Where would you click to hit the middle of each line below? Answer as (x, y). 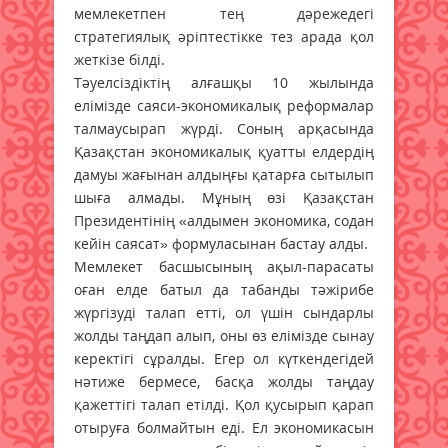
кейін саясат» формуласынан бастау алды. (221, 243)
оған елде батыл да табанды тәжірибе (224, 289)
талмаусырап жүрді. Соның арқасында (224, 128)
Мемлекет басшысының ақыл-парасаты (224, 266)
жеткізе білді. (119, 59)
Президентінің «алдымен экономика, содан (224, 220)
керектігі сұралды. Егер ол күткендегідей (224, 358)
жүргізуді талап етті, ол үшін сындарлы (224, 312)
